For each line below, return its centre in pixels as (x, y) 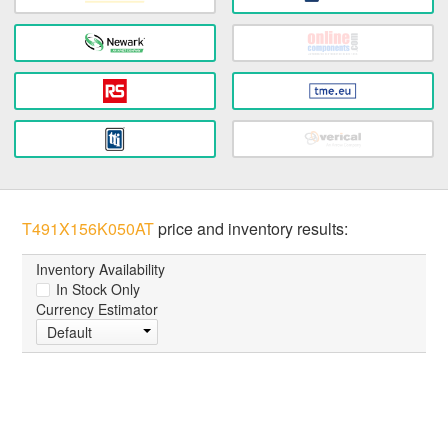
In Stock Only (96, 289)
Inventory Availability (101, 269)
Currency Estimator (97, 309)
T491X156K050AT (88, 229)
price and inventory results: (251, 229)
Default (70, 332)
